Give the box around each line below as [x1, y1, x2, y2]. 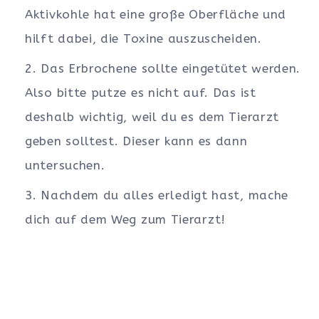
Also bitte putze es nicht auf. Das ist [25, 85, 256, 100]
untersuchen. [25, 158, 105, 173]
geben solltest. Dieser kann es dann [25, 134, 248, 149]
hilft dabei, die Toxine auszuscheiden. [25, 31, 262, 46]
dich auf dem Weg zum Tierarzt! [25, 212, 226, 227]
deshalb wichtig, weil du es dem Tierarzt [25, 110, 280, 125]
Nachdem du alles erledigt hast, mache [41, 188, 289, 203]
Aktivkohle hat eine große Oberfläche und [25, 7, 287, 22]
